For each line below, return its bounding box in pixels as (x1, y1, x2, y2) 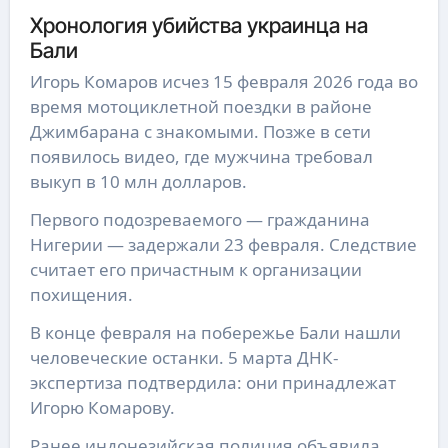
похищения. (29, 283, 133, 307)
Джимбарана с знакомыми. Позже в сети (29, 120, 371, 144)
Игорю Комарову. (29, 396, 175, 420)
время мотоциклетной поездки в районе (29, 95, 372, 119)
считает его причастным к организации (29, 258, 362, 282)
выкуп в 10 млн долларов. (29, 170, 247, 194)
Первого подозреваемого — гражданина (29, 208, 370, 232)
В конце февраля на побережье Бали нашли (29, 321, 401, 345)
